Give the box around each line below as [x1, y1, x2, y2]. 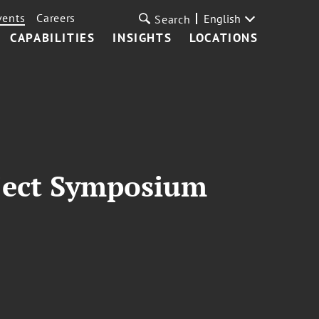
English [203, 11, 241, 26]
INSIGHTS [113, 30, 172, 46]
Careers [36, 11, 76, 25]
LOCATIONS [189, 30, 258, 46]
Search [155, 12, 191, 26]
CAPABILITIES [10, 30, 95, 46]
